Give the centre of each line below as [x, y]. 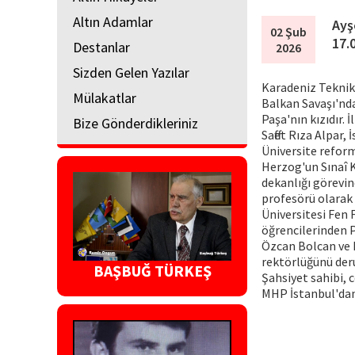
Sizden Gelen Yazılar [131, 72]
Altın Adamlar [113, 21]
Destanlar [101, 47]
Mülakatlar [105, 97]
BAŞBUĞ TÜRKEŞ [152, 271]
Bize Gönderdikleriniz [136, 123]
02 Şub [289, 31]
